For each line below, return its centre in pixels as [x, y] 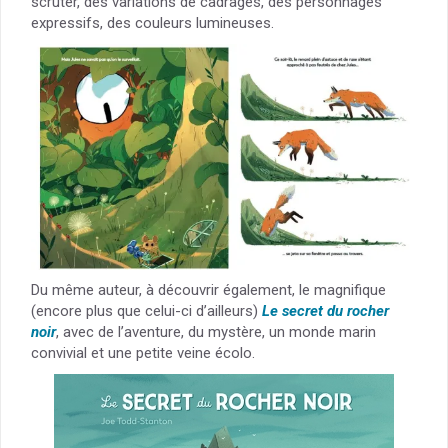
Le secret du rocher [325, 311]
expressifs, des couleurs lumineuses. [152, 22]
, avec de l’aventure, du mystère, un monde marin [216, 332]
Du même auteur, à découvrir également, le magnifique [208, 290]
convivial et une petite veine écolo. [143, 353]
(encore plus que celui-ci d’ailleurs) [146, 311]
